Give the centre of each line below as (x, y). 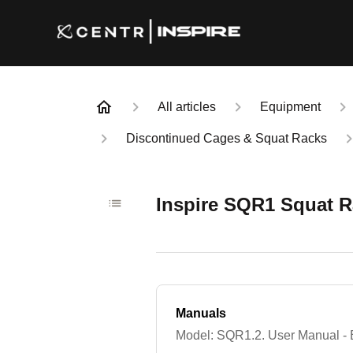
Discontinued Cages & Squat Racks (227, 138)
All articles (187, 107)
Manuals (201, 313)
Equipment (290, 107)
